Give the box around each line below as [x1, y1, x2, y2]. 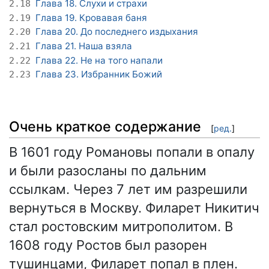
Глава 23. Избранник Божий [35, 68, 162, 80]
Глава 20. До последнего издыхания [35, 26, 198, 38]
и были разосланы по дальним [9, 162, 207, 178]
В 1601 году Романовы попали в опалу [9, 144, 255, 160]
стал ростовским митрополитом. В [9, 218, 233, 234]
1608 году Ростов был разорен [9, 237, 207, 253]
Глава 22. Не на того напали [35, 54, 163, 66]
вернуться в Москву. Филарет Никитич [9, 199, 259, 216]
